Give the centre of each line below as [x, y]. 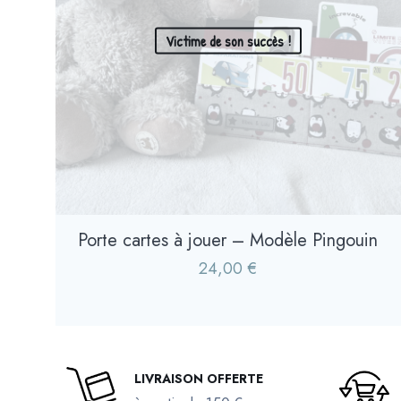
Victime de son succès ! [228, 41]
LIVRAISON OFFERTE [199, 378]
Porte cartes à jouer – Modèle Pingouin [228, 240]
